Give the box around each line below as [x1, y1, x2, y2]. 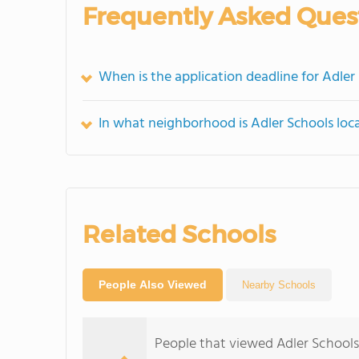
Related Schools [83, 220, 276, 249]
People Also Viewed [99, 278, 207, 291]
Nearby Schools [242, 279, 316, 291]
